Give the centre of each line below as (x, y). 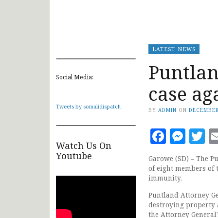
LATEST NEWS (174, 49)
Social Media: (75, 77)
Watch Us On (84, 145)
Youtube (74, 155)
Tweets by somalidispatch (88, 106)
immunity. (165, 178)
